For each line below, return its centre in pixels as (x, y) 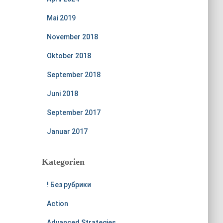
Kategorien (63, 162)
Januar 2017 (67, 131)
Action (57, 204)
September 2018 (73, 75)
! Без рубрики (69, 185)
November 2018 (72, 37)
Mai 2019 (61, 18)
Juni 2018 (62, 94)
